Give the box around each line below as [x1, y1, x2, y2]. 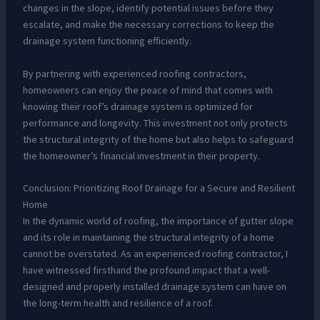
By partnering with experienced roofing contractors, [22, 66, 246, 80]
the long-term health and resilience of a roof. [22, 296, 213, 310]
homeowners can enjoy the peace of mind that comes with [22, 83, 273, 96]
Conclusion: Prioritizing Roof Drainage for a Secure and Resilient [22, 181, 295, 195]
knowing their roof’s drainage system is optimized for [22, 99, 253, 113]
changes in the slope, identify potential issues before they [22, 1, 274, 15]
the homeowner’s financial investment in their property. [22, 149, 260, 162]
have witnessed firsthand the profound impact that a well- [22, 264, 270, 277]
